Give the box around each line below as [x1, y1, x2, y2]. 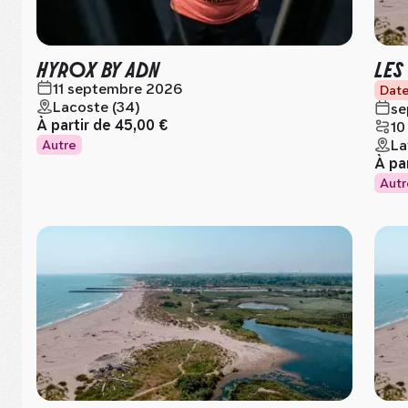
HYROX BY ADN [36, 54, 159, 82]
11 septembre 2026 [53, 80, 182, 97]
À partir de [36, 117, 115, 134]
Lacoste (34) [53, 98, 140, 116]
